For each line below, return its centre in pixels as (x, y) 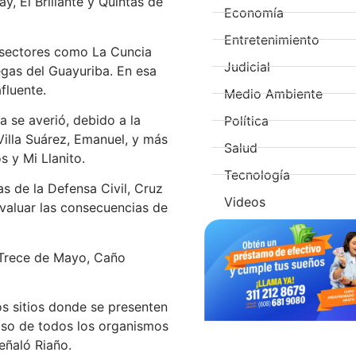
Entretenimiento (272, 39)
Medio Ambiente (274, 93)
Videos (245, 201)
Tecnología (257, 174)
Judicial (248, 66)
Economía (254, 12)
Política (247, 120)
